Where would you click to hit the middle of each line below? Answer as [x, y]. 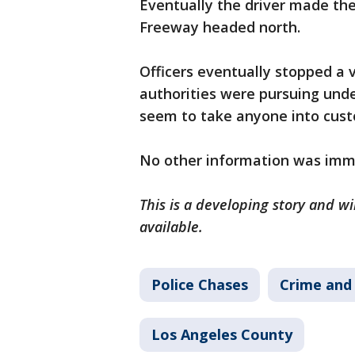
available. [171, 227]
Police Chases [200, 285]
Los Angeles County [222, 335]
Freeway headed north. [220, 27]
